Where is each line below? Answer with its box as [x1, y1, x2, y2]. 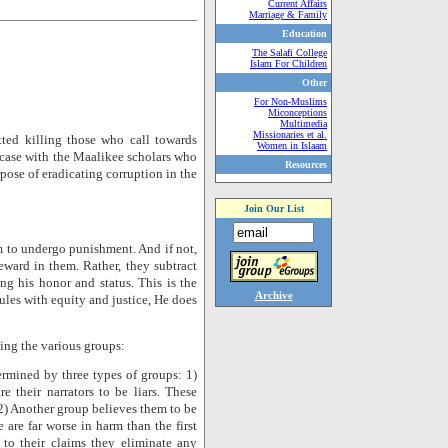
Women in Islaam [257, 140, 327, 151]
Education [282, 28, 327, 39]
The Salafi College [252, 47, 327, 58]
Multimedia [280, 118, 327, 129]
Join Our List [243, 203, 304, 214]
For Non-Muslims [254, 96, 327, 107]
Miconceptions [268, 107, 327, 118]
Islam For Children [250, 58, 327, 69]
